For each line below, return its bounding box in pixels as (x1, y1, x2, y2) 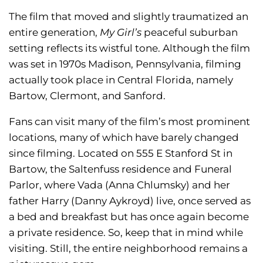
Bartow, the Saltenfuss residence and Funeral (9, 163, 232, 176)
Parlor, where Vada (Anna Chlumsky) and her (9, 179, 230, 191)
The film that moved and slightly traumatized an (9, 11, 248, 23)
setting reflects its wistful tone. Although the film (9, 42, 250, 55)
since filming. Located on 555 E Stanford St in (9, 147, 232, 160)
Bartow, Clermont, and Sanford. (9, 90, 166, 102)
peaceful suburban (141, 26, 238, 39)
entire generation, (9, 26, 100, 39)
